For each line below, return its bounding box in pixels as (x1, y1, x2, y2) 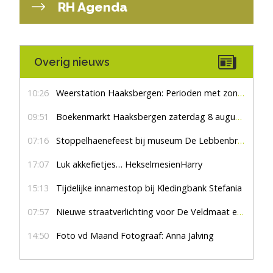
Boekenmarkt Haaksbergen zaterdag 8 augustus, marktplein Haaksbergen (56, 110, 235, 122)
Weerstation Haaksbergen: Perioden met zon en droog (56, 87, 238, 99)
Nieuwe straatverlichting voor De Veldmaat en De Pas (56, 205, 237, 218)
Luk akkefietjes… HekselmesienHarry (56, 158, 202, 170)
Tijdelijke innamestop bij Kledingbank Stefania (56, 182, 242, 194)
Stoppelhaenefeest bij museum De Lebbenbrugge (56, 134, 238, 146)
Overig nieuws (34, 55, 110, 68)
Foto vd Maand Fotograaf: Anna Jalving (56, 229, 214, 241)
